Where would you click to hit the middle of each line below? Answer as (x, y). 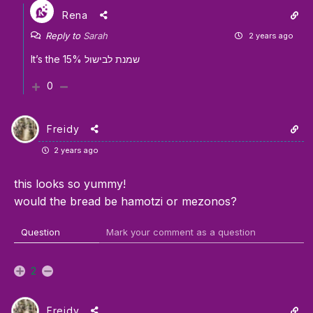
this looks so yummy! (70, 184)
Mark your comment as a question (181, 232)
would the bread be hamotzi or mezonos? (125, 202)
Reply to (64, 36)
